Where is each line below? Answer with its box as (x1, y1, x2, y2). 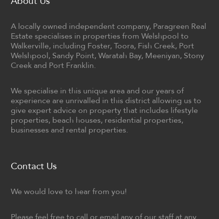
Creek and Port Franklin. (11, 61, 96, 70)
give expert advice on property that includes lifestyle (11, 106, 198, 115)
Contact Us (11, 160, 57, 172)
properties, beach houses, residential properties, (11, 115, 184, 125)
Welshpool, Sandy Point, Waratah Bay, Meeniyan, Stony (11, 51, 205, 61)
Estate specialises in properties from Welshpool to (11, 31, 189, 41)
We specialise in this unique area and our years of (11, 86, 184, 96)
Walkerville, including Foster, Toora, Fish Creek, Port (11, 41, 195, 51)
